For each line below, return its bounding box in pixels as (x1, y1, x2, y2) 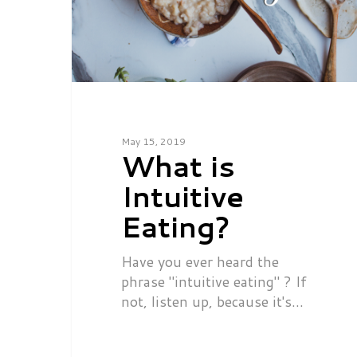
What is (120, 145, 235, 186)
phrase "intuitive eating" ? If (120, 270, 307, 292)
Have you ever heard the (120, 250, 279, 272)
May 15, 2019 (120, 134, 186, 148)
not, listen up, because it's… (120, 290, 304, 312)
